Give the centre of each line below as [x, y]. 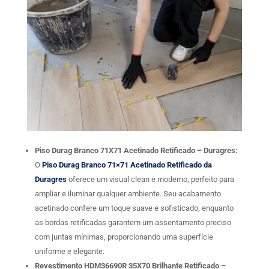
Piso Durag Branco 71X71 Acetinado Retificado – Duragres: [136, 151]
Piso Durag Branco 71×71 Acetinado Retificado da [127, 165]
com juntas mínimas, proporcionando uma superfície [124, 237]
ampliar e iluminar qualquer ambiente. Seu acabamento [128, 194]
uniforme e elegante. [69, 252]
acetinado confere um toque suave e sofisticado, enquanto [134, 208]
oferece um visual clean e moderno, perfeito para [150, 180]
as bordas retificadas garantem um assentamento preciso [133, 223]
